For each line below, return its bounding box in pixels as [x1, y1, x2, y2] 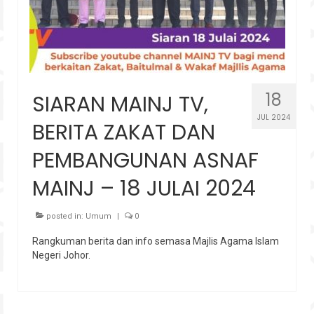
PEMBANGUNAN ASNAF [32, 145, 259, 175]
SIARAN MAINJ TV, [32, 89, 208, 119]
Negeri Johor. [32, 249, 90, 261]
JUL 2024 [257, 111, 290, 123]
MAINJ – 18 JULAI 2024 [32, 173, 256, 203]
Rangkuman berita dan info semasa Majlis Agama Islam [32, 235, 279, 247]
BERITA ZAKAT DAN [32, 117, 215, 147]
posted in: [44, 211, 86, 221]
